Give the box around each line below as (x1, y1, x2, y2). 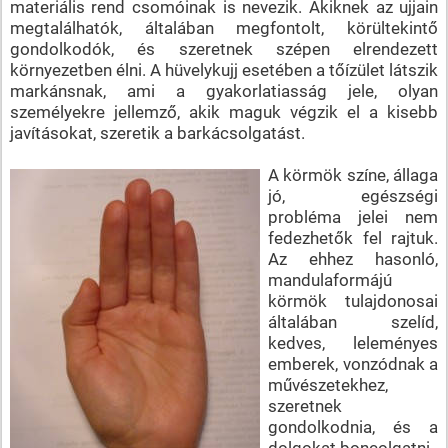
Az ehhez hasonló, (267, 248, 439, 269)
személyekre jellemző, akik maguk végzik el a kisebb (9, 101, 439, 122)
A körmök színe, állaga (267, 164, 439, 185)
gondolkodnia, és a (267, 416, 439, 437)
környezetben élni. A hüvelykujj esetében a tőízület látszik (9, 59, 439, 80)
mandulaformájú (267, 269, 392, 290)
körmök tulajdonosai (267, 290, 439, 311)
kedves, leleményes (267, 332, 439, 353)
